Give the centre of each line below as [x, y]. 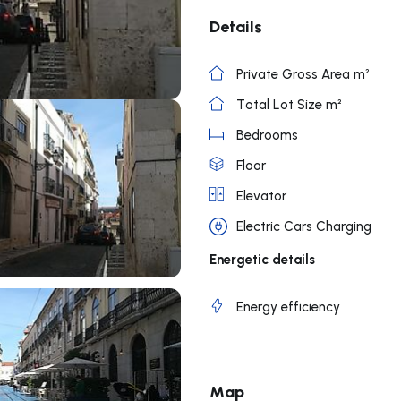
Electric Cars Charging [304, 226]
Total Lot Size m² [289, 104]
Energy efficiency [288, 307]
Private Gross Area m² [303, 74]
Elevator [261, 196]
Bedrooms [267, 135]
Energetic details [262, 259]
